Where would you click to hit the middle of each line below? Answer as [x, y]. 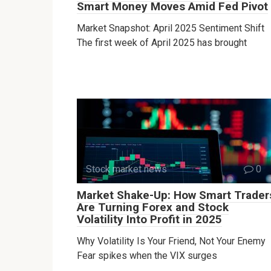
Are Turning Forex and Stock [153, 207]
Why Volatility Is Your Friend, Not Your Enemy [171, 241]
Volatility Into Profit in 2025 [149, 220]
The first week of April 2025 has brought [162, 43]
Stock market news [126, 169]
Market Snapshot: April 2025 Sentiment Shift [171, 28]
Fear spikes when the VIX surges [147, 256]
